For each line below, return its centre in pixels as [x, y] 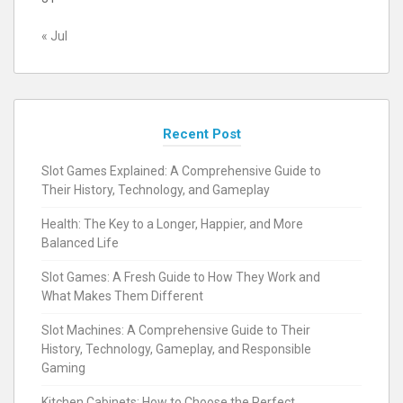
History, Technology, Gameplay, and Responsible [176, 349]
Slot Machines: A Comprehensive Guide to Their [176, 330]
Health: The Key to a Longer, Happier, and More [172, 224]
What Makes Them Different [122, 296]
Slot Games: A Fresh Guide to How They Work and [181, 277]
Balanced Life [80, 242]
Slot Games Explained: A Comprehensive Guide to [181, 170]
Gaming [63, 367]
